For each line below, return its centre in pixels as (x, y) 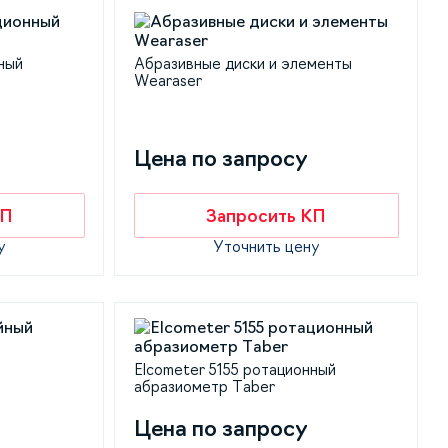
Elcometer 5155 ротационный (234, 370)
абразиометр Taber (204, 387)
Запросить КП (266, 215)
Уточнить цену (266, 247)
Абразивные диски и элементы (242, 64)
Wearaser (167, 81)
